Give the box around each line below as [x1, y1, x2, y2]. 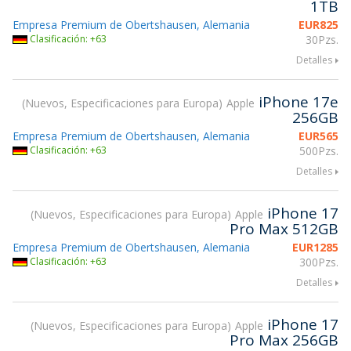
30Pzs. [306, 32, 338, 47]
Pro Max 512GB [230, 219, 338, 239]
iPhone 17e [259, 92, 338, 112]
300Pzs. [299, 255, 338, 270]
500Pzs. [299, 143, 338, 158]
